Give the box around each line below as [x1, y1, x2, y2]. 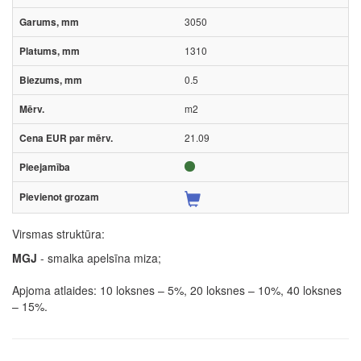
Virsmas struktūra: [12, 225, 105, 242]
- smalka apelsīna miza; [37, 249, 161, 266]
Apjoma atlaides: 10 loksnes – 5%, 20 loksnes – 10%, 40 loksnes [12, 281, 342, 298]
